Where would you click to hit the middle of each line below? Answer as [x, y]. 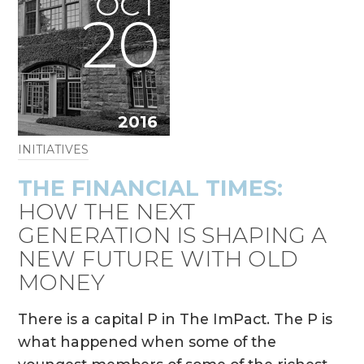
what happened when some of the [147, 342]
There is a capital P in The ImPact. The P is [175, 319]
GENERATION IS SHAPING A [173, 235]
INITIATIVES [54, 149]
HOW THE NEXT [107, 211]
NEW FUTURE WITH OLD [158, 258]
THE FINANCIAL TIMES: [151, 188]
